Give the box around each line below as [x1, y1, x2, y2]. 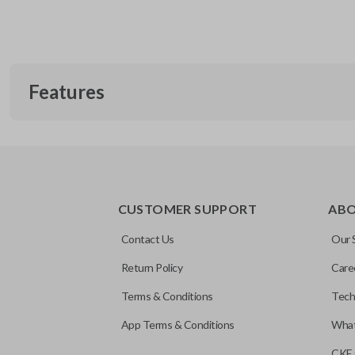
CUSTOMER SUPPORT [117, 201, 258, 216]
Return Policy [120, 261, 183, 274]
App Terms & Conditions [120, 318, 235, 331]
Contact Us [120, 232, 174, 246]
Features [29, 80, 105, 103]
